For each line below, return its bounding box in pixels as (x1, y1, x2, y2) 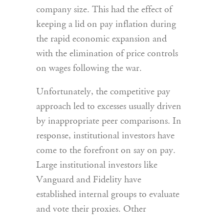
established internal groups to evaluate (36, 190, 179, 199)
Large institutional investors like (36, 160, 157, 170)
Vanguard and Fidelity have (36, 175, 141, 185)
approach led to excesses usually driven (36, 102, 181, 111)
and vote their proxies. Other (36, 204, 146, 214)
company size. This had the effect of (36, 5, 172, 15)
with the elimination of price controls (36, 49, 178, 59)
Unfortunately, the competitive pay (36, 87, 170, 97)
